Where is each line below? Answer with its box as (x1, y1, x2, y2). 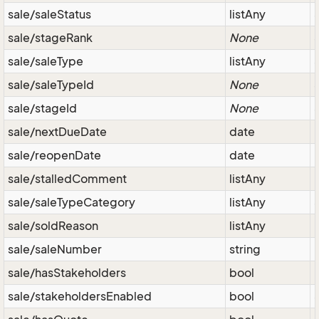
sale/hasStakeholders (8, 266, 126, 280)
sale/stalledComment (8, 172, 127, 186)
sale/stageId (8, 101, 77, 115)
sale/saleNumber (8, 242, 102, 256)
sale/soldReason (8, 219, 98, 233)
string (229, 242, 261, 256)
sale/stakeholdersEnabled (8, 289, 152, 303)
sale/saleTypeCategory (8, 195, 135, 209)
